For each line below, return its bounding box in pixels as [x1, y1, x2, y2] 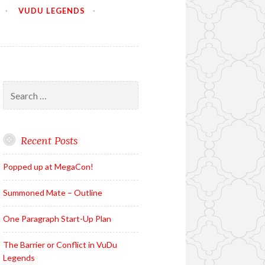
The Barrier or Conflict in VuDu [2, 240, 117, 250]
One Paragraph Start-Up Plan [2, 214, 111, 224]
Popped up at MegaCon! [2, 161, 93, 172]
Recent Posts [20, 133, 77, 147]
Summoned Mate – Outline [2, 188, 102, 198]
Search [2, 82, 28, 92]
